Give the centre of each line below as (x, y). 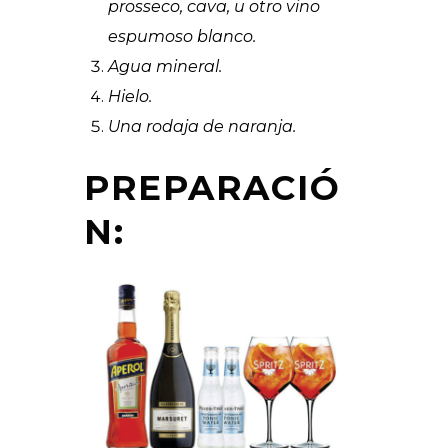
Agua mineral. (165, 67)
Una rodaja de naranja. (202, 127)
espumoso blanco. (182, 37)
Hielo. (130, 97)
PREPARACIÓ (212, 188)
